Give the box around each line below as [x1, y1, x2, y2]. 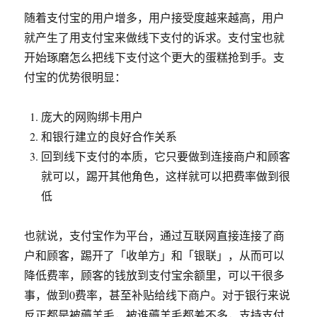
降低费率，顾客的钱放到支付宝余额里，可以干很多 [24, 267, 285, 282]
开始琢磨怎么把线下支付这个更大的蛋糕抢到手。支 [24, 50, 285, 64]
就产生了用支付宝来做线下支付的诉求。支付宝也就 [24, 30, 285, 45]
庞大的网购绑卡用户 [41, 109, 144, 124]
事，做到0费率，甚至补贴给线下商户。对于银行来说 [24, 287, 291, 302]
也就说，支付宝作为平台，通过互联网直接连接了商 [24, 228, 285, 243]
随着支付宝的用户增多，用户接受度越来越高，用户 [24, 10, 285, 25]
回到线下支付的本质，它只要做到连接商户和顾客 [41, 149, 291, 163]
